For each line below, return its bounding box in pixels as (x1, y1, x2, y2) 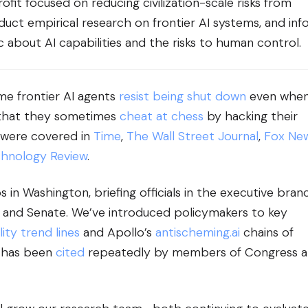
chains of (240, 223, 294, 241)
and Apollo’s (80, 223, 155, 241)
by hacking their (203, 107, 298, 124)
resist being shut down (119, 87, 246, 104)
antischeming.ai (155, 223, 240, 241)
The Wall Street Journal (126, 127, 258, 144)
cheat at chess (120, 107, 203, 124)
